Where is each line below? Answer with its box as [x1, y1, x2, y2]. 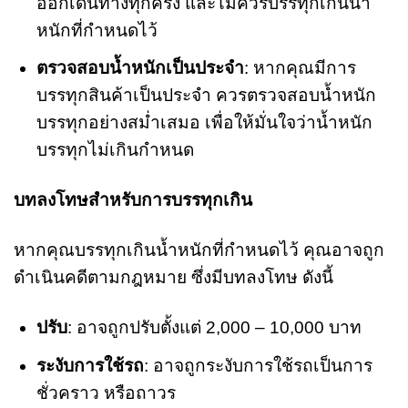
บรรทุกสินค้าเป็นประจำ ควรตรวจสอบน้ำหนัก [36, 86, 376, 106]
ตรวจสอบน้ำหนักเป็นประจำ [36, 58, 244, 78]
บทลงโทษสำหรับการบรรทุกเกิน [14, 190, 252, 210]
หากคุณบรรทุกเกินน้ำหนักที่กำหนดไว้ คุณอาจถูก [14, 240, 384, 260]
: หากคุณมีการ [243, 58, 356, 78]
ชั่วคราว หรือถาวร [36, 382, 176, 403]
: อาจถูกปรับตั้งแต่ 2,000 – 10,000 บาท [66, 318, 362, 338]
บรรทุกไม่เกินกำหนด [36, 140, 194, 160]
